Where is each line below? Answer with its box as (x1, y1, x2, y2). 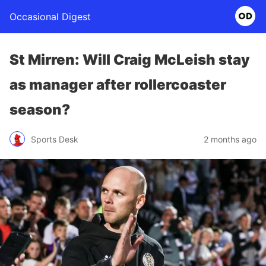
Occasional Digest (9, 11, 91, 23)
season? (9, 101, 70, 118)
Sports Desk (31, 134, 78, 144)
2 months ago (204, 134, 256, 144)
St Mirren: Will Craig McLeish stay (9, 51, 250, 68)
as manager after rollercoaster (9, 76, 226, 93)
